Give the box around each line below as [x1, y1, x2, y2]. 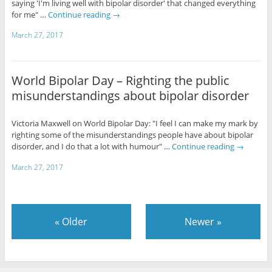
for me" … [11, 8, 48, 20]
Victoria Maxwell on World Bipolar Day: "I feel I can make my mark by [11, 117, 258, 129]
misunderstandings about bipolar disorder [11, 87, 249, 104]
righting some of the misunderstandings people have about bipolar [11, 129, 253, 140]
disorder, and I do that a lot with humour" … [11, 140, 172, 152]
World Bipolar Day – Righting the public [11, 72, 229, 89]
